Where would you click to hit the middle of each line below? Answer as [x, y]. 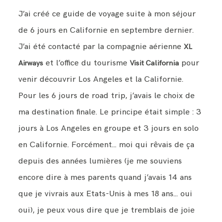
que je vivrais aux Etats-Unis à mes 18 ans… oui [106, 194]
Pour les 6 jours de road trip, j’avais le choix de [107, 95]
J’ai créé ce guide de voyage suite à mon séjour [107, 14]
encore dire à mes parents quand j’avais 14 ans [105, 177]
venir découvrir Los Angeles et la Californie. [101, 79]
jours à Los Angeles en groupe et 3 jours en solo [109, 128]
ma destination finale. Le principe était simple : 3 [110, 112]
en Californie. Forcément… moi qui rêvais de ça [107, 144]
